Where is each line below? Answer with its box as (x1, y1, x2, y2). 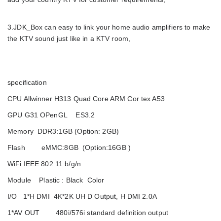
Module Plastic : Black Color (7, 176, 105, 184)
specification (7, 78, 151, 86)
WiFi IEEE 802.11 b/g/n (7, 159, 108, 168)
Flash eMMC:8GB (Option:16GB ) (7, 143, 131, 151)
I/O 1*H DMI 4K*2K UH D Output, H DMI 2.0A (7, 192, 157, 200)
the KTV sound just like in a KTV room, (7, 34, 165, 42)
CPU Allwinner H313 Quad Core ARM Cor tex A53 (7, 94, 165, 103)
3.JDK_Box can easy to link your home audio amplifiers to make (7, 23, 211, 31)
